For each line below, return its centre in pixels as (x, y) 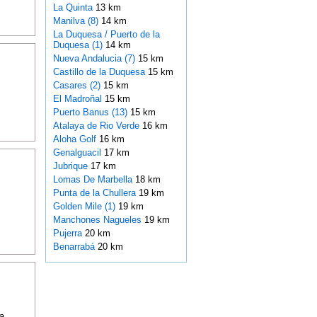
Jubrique (71, 166)
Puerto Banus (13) (90, 113)
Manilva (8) (75, 21)
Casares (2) (76, 86)
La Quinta (74, 8)
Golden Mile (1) (84, 207)
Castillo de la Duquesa (100, 72)
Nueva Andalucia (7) (94, 59)
